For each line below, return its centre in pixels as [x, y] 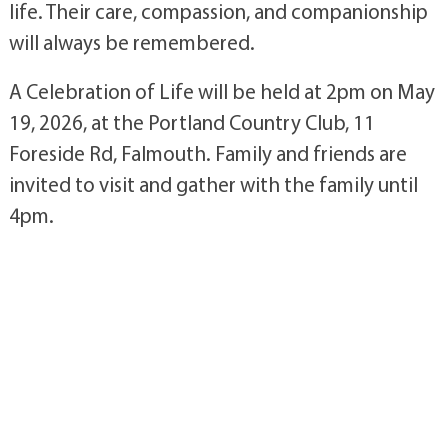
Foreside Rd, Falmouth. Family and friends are [207, 152]
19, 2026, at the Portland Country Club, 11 [191, 121]
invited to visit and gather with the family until [213, 183]
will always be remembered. [131, 41]
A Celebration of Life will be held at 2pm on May [221, 90]
